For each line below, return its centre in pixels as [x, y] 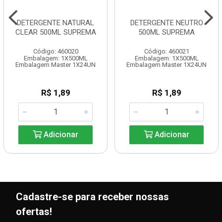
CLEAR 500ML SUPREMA [55, 32]
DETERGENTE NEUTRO [166, 23]
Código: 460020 [55, 51]
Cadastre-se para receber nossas [92, 197]
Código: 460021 [166, 51]
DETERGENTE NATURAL [55, 23]
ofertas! [34, 212]
